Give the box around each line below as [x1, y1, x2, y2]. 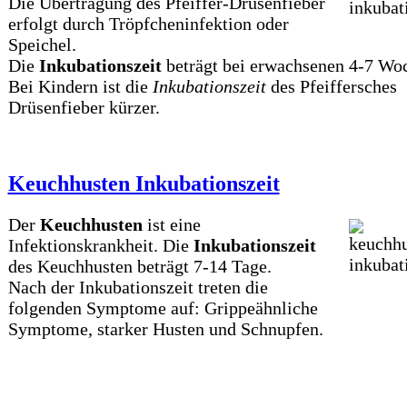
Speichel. [7, 34, 76, 55]
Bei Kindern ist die [7, 75, 153, 96]
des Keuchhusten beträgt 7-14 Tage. [7, 255, 272, 276]
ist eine [142, 213, 201, 234]
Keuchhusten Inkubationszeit [7, 171, 280, 195]
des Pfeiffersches [265, 75, 397, 96]
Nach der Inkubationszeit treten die [7, 276, 268, 297]
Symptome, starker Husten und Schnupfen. [7, 318, 323, 339]
